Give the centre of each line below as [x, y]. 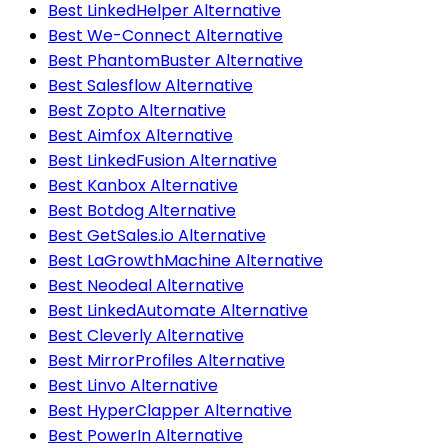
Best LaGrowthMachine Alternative [185, 260]
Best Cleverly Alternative [146, 335]
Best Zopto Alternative [137, 110]
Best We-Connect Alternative [165, 35]
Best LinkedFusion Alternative [162, 160]
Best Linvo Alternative [133, 385]
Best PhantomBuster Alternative [175, 60]
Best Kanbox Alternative [143, 185]
